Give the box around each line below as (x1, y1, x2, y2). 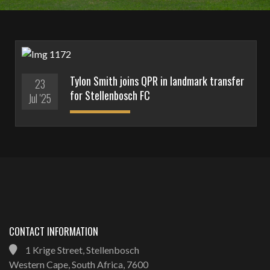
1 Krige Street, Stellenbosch (24, 244, 139, 256)
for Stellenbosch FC (70, 87, 150, 103)
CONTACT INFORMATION (9, 224, 98, 239)
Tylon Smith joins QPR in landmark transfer (70, 73, 244, 89)
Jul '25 (28, 90, 51, 106)
